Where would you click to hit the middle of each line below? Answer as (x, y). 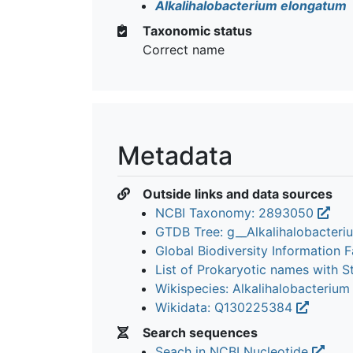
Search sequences (199, 332)
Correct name (184, 49)
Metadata (175, 155)
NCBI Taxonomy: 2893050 (236, 212)
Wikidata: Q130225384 (226, 307)
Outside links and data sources (236, 193)
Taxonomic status (196, 30)
